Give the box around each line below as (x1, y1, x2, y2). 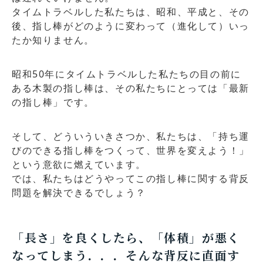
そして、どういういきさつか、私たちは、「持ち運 (12, 129, 249, 143)
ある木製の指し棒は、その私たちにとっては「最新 (12, 81, 249, 95)
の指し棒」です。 (12, 95, 95, 109)
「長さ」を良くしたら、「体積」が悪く (12, 229, 240, 247)
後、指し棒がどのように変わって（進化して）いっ (12, 19, 249, 32)
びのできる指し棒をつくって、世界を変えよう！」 (12, 143, 249, 157)
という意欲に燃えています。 (12, 157, 146, 171)
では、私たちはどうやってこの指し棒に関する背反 (12, 171, 249, 185)
